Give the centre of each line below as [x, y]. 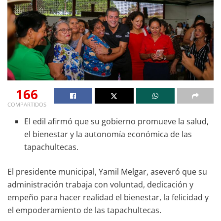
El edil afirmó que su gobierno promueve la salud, [117, 121]
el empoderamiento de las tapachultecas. [84, 210]
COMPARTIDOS [27, 104]
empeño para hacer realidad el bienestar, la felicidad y [108, 197]
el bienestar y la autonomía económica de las [108, 134]
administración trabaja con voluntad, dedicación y [100, 184]
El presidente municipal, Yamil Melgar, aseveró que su [107, 171]
